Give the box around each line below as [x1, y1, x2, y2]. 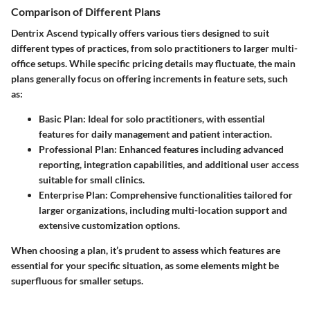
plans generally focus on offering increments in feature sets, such [11, 73, 288, 85]
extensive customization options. [39, 219, 180, 232]
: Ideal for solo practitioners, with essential [83, 113, 265, 125]
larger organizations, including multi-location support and [39, 204, 287, 217]
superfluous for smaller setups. [11, 275, 143, 287]
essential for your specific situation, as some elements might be [11, 259, 279, 272]
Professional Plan [39, 143, 114, 156]
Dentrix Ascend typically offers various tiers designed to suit [11, 27, 269, 39]
